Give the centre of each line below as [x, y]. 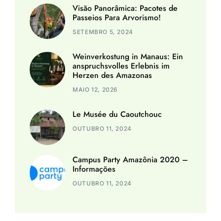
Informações [94, 169]
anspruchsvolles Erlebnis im [121, 66]
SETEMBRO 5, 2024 [103, 32]
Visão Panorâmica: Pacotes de [125, 8]
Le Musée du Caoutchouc [117, 114]
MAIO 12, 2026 [95, 89]
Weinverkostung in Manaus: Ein [128, 56]
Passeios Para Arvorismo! [117, 17]
